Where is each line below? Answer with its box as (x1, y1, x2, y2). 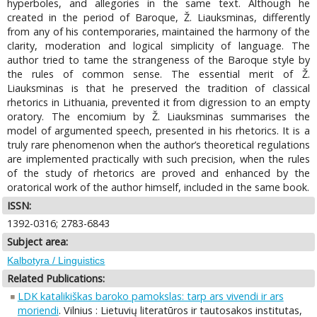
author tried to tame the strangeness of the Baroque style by (7, 52, 310, 67)
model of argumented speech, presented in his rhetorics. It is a (7, 123, 310, 137)
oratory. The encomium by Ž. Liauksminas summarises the (7, 109, 310, 123)
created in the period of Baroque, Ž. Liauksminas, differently (7, 10, 310, 24)
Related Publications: (7, 271, 105, 285)
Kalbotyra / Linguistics (7, 254, 105, 266)
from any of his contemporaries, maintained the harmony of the (7, 24, 310, 38)
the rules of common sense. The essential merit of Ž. (7, 67, 310, 81)
